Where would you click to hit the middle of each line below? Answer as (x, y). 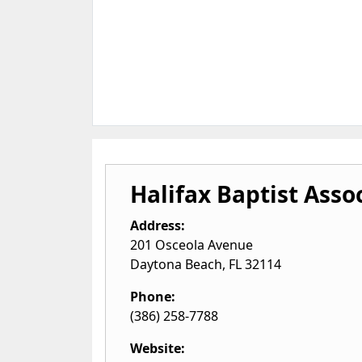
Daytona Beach (176, 264)
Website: (158, 348)
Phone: (153, 297)
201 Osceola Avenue (192, 245)
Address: (158, 225)
